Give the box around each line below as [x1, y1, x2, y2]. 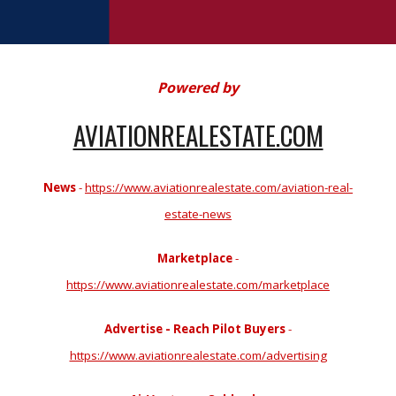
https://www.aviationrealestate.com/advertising [69, 347, 327, 363]
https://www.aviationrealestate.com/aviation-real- [85, 179, 353, 195]
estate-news [164, 206, 232, 222]
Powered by [157, 78, 239, 97]
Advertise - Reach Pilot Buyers [104, 321, 286, 337]
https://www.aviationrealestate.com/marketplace [66, 277, 330, 293]
